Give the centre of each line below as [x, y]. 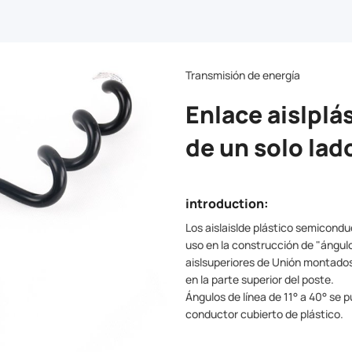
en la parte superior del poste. [260, 279]
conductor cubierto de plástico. [264, 313]
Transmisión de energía [243, 75]
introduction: [227, 202]
